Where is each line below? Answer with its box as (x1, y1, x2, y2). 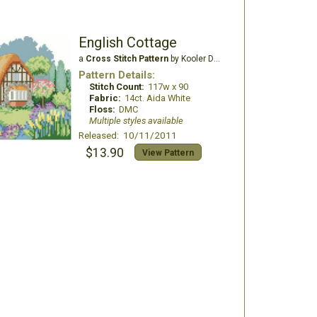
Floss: (88, 104, 115, 115)
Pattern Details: (78, 69, 155, 81)
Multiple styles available (88, 115, 183, 126)
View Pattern (142, 148, 194, 158)
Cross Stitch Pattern (85, 54, 168, 64)
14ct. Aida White (124, 93, 190, 103)
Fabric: (88, 93, 121, 103)
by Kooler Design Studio (168, 54, 214, 64)
